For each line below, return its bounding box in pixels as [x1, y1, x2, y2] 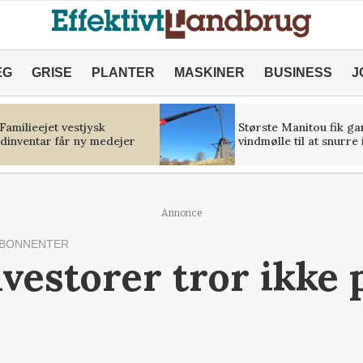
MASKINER [173, 66, 245, 79]
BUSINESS [263, 66, 332, 79]
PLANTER [91, 66, 155, 79]
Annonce [160, 207, 203, 219]
